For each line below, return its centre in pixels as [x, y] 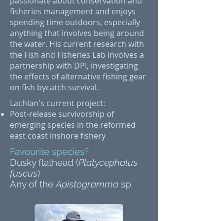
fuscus [24, 173]
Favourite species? [49, 151]
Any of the [33, 184]
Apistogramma [88, 184]
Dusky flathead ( [44, 162]
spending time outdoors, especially [75, 22]
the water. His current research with [77, 44]
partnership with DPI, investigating [74, 66]
